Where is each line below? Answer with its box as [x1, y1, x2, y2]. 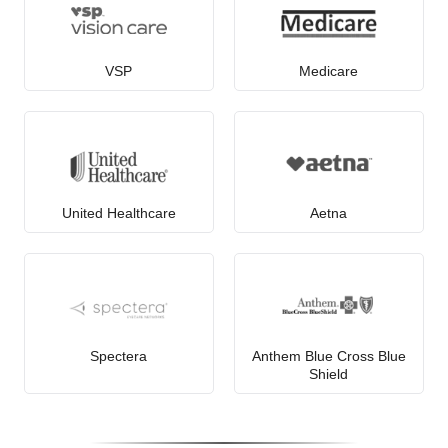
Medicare [299, 62, 359, 79]
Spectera [90, 347, 148, 364]
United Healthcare [61, 205, 176, 222]
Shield [309, 365, 349, 382]
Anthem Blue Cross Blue [251, 347, 406, 364]
